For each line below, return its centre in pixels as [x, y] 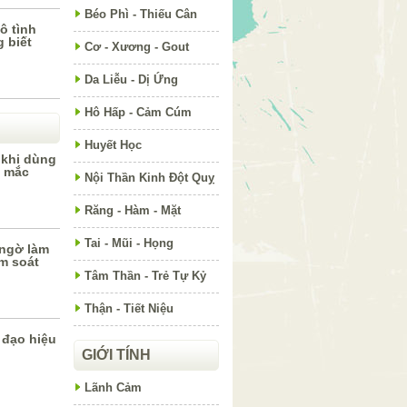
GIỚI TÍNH [116, 355]
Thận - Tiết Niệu [129, 308]
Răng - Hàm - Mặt [133, 210]
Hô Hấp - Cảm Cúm [138, 112]
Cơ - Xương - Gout [137, 47]
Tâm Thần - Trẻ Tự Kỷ [145, 276]
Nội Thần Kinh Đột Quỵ [149, 178]
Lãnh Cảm [113, 387]
